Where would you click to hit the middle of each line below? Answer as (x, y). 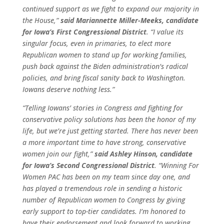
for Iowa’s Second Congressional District (88, 165)
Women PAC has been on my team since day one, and (106, 177)
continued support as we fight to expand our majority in (110, 9)
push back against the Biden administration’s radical (105, 66)
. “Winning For (176, 165)
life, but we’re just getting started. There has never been (110, 131)
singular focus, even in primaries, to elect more (96, 43)
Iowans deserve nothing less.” (69, 89)
